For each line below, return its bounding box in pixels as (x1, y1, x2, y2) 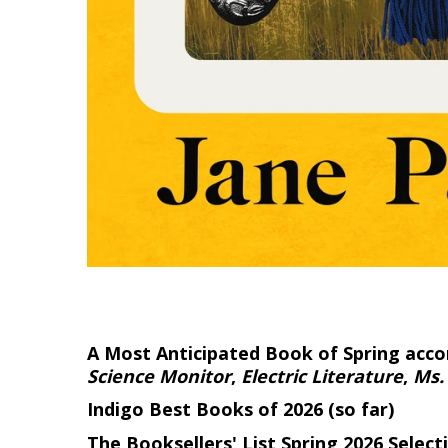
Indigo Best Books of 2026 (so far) (87, 397, 394, 422)
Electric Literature (241, 363, 403, 388)
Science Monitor (87, 363, 231, 388)
